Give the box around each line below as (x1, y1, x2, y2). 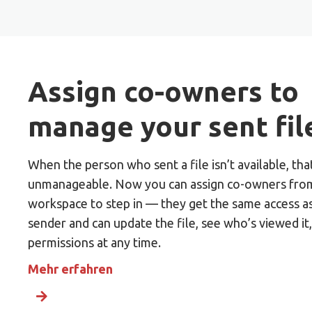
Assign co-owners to (28, 76, 299, 107)
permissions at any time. (28, 235, 161, 249)
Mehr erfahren (28, 262, 113, 276)
